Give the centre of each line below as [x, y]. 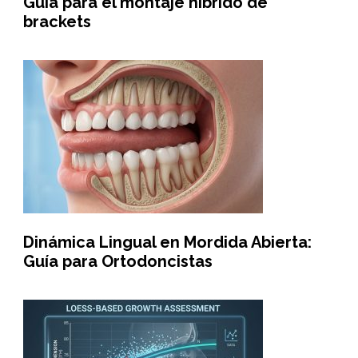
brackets [57, 22]
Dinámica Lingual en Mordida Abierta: [167, 243]
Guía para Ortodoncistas [117, 262]
